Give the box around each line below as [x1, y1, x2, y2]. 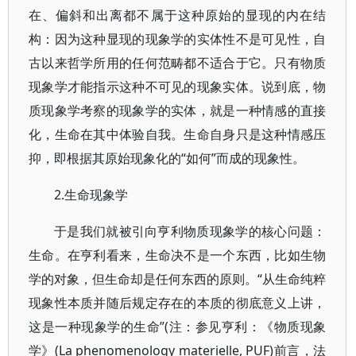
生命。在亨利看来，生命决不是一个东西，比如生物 [29, 246, 327, 264]
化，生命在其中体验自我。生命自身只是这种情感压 [29, 126, 327, 143]
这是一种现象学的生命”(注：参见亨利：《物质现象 [29, 318, 327, 335]
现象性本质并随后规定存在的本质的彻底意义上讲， [29, 294, 327, 311]
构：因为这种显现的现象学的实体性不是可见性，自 [29, 30, 327, 48]
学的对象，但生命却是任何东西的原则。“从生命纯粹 [29, 270, 327, 288]
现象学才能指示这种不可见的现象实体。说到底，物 [29, 78, 327, 95]
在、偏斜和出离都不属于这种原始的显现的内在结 [29, 6, 327, 24]
